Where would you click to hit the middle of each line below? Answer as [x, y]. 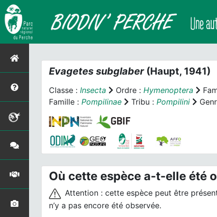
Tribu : [143, 102]
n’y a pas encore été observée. [105, 205]
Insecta [93, 90]
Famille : [65, 102]
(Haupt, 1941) [177, 71]
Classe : [64, 90]
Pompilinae [101, 102]
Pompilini [173, 102]
